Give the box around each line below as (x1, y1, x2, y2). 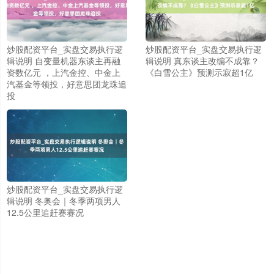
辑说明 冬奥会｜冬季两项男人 (7, 194, 120, 207)
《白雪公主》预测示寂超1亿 (145, 65, 253, 78)
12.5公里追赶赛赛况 (7, 206, 84, 219)
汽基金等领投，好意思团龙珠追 (7, 77, 127, 90)
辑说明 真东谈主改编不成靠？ (145, 54, 259, 67)
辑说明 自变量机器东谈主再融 (7, 54, 120, 67)
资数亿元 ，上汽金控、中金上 (7, 65, 120, 78)
